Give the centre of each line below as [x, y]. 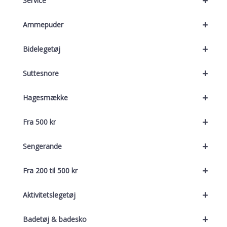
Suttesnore [41, 73]
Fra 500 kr [39, 122]
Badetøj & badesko [55, 219]
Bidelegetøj [42, 49]
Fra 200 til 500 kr [50, 171]
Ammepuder [43, 25]
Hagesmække [45, 98]
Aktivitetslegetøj [49, 195]
